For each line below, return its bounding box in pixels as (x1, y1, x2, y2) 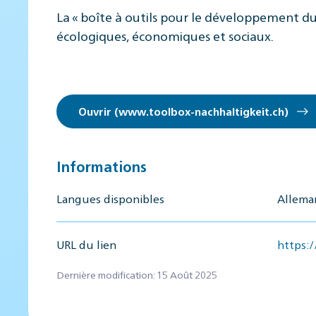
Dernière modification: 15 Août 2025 (56, 267, 217, 281)
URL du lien (56, 236, 116, 252)
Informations (56, 157, 147, 176)
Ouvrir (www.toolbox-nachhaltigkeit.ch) (78, 104, 294, 118)
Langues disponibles (56, 190, 164, 206)
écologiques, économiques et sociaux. (56, 26, 274, 44)
